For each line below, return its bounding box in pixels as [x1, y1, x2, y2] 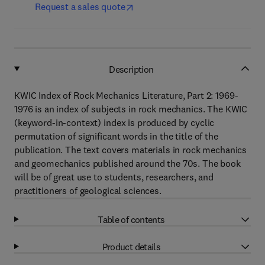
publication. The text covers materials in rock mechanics [14, 144, 247, 156]
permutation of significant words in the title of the [14, 130, 218, 142]
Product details [102, 240, 161, 253]
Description [109, 63, 154, 75]
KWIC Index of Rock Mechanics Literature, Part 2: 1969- [14, 89, 238, 101]
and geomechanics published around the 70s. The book [14, 157, 241, 169]
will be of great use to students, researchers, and [14, 171, 214, 183]
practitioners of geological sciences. [14, 185, 161, 196]
